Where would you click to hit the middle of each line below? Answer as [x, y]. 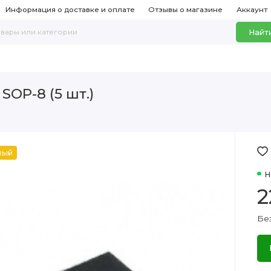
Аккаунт [252, 10]
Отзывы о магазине [186, 10]
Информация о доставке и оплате [70, 10]
